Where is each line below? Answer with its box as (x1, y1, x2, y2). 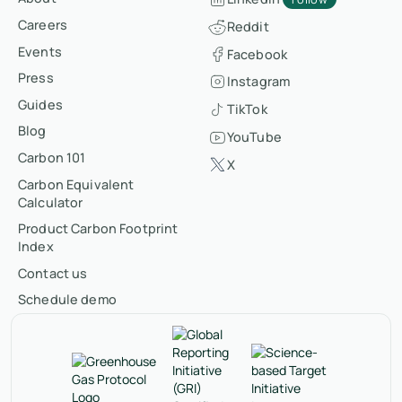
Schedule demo (18, 291, 117, 309)
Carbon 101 (18, 148, 86, 166)
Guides (18, 95, 63, 113)
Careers (18, 16, 68, 33)
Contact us (18, 264, 88, 282)
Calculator (18, 193, 83, 211)
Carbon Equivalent (18, 175, 135, 193)
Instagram (226, 72, 291, 90)
